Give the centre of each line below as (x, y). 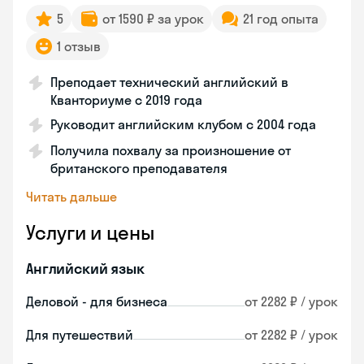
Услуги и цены (90, 232)
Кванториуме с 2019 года (126, 100)
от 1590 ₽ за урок (153, 19)
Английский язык (85, 269)
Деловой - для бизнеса (97, 301)
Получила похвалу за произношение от (171, 150)
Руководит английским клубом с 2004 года (183, 124)
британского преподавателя (139, 168)
